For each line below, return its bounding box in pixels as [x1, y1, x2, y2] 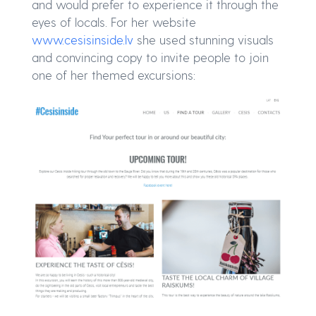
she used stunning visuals [133, 32, 274, 47]
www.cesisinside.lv [32, 32, 133, 47]
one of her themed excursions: [32, 68, 195, 83]
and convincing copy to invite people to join [32, 50, 269, 65]
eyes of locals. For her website [32, 15, 196, 30]
